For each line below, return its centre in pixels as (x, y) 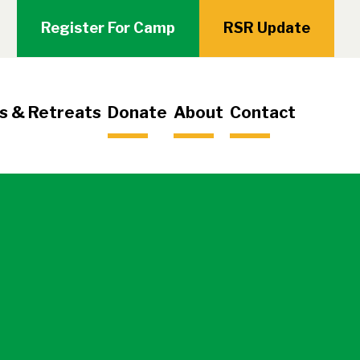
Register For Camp (108, 28)
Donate (137, 112)
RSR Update (267, 28)
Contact (263, 112)
